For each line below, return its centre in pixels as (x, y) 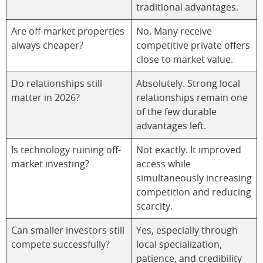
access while (163, 164)
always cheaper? (47, 45)
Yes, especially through (187, 230)
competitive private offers (193, 45)
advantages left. (171, 126)
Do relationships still (57, 84)
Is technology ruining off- (66, 150)
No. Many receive (174, 31)
